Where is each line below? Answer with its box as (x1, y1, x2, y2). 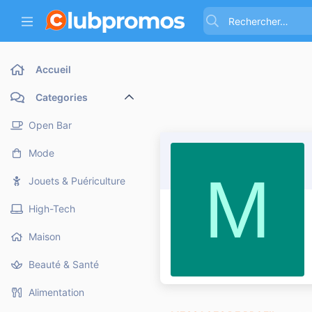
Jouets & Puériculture (29, 175, 125, 187)
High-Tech (29, 203, 75, 214)
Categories (36, 91, 88, 103)
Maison (29, 231, 61, 242)
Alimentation (29, 286, 84, 298)
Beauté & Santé (29, 258, 99, 270)
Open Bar (29, 119, 72, 131)
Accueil (36, 63, 71, 75)
